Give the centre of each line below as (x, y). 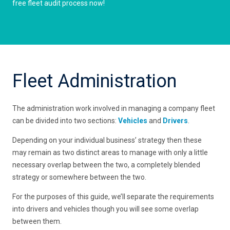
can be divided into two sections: (65, 120)
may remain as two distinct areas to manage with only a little (110, 152)
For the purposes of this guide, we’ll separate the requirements (113, 196)
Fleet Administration (95, 81)
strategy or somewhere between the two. (80, 177)
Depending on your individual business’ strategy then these (107, 140)
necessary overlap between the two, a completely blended (107, 165)
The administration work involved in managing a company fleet (114, 108)
